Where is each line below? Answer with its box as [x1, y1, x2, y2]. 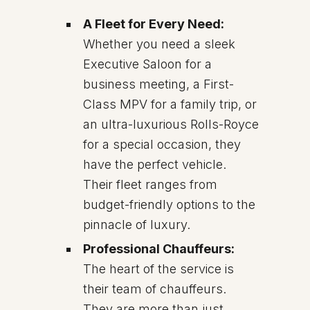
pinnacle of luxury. [83, 217, 190, 232]
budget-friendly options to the [83, 197, 255, 212]
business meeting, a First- [83, 77, 234, 91]
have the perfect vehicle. [83, 157, 226, 172]
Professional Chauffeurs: [83, 241, 235, 256]
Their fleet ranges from [83, 177, 217, 192]
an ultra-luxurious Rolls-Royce [83, 117, 259, 131]
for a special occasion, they [83, 137, 241, 152]
